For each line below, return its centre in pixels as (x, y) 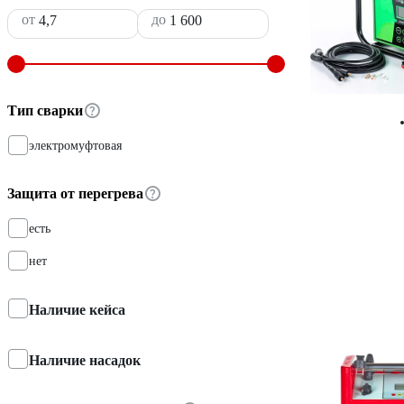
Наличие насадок (85, 360)
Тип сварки (45, 110)
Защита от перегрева (75, 193)
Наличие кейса (77, 309)
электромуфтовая (75, 145)
